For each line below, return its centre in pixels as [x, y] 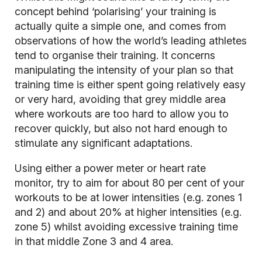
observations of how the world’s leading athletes [130, 40]
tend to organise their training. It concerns [115, 55]
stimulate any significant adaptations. [103, 143]
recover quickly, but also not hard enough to [121, 128]
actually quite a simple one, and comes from [120, 26]
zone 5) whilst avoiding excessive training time [126, 226]
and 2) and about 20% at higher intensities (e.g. [128, 212]
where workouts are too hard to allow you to [121, 113]
